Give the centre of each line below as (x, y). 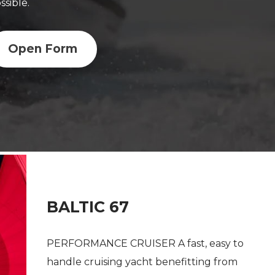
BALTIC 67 (88, 207)
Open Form (43, 49)
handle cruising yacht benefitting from (142, 262)
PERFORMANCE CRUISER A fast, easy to (145, 244)
